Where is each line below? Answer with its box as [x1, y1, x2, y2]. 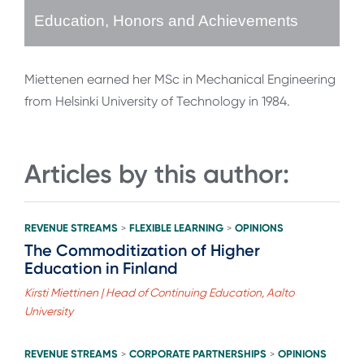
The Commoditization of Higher [24, 240, 260, 260]
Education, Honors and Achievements [34, 12, 298, 30]
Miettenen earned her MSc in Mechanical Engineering [24, 71, 336, 88]
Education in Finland [24, 258, 178, 278]
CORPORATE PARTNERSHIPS [129, 347, 266, 360]
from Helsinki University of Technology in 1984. [24, 93, 290, 110]
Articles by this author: [24, 158, 289, 190]
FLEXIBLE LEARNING [129, 221, 223, 234]
